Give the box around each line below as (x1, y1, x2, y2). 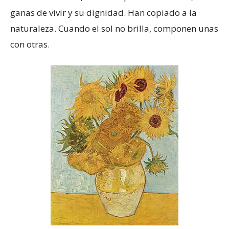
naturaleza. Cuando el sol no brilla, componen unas (10, 22, 218, 34)
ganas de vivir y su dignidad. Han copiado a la (10, 6, 197, 18)
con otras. (10, 38, 50, 50)
